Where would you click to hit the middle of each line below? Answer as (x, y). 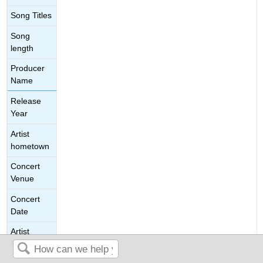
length (22, 48)
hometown (30, 146)
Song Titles (31, 16)
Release (26, 101)
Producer (28, 68)
